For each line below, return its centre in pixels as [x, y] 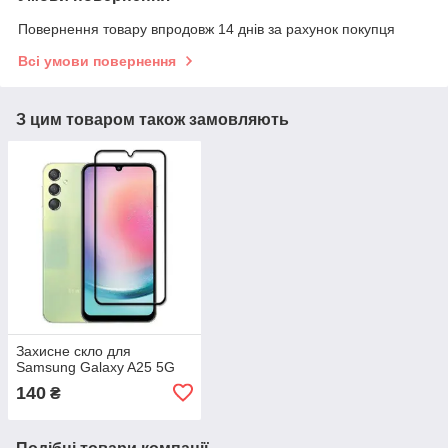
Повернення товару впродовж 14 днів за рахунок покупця [206, 29]
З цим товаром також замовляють [152, 120]
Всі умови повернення [97, 61]
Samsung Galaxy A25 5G [95, 366]
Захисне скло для [73, 350]
